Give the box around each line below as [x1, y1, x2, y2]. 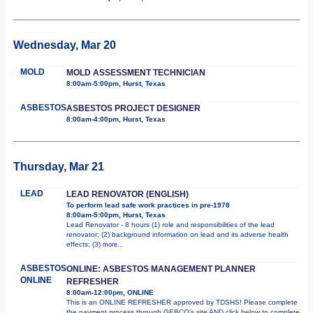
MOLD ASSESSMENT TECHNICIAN [66, 67, 205, 78]
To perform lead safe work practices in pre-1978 [66, 201, 230, 209]
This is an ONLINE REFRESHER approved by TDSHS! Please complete [66, 298, 298, 306]
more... [103, 240, 124, 248]
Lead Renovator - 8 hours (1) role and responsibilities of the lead [66, 220, 275, 228]
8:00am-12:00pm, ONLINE [66, 288, 154, 296]
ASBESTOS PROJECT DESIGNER [66, 103, 201, 113]
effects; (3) [66, 240, 103, 248]
